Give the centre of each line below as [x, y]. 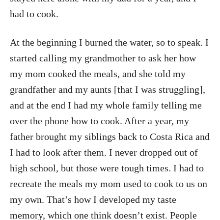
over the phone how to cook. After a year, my [99, 121]
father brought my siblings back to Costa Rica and [110, 136]
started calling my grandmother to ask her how [103, 58]
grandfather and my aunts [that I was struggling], [108, 89]
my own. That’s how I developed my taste [93, 199]
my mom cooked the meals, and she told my [98, 73]
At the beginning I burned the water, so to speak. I [109, 42]
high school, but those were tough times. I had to [107, 168]
